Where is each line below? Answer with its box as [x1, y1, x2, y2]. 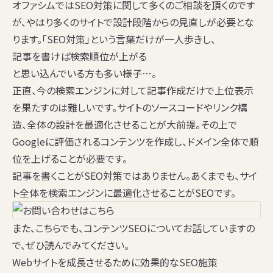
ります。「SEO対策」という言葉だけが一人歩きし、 [12, 32, 216, 47]
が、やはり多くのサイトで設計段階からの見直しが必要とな [12, 15, 254, 30]
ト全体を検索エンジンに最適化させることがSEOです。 [12, 185, 236, 200]
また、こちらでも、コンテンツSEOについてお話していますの [12, 221, 255, 236]
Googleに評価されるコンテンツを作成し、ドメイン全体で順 [12, 134, 259, 149]
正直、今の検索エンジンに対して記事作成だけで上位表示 [12, 83, 253, 98]
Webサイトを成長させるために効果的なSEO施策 [12, 255, 218, 270]
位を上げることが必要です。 [12, 151, 127, 166]
